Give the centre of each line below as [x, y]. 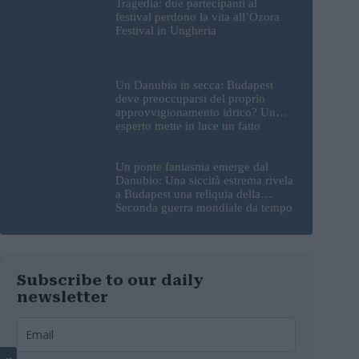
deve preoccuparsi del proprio [190, 98]
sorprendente [148, 139]
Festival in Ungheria [166, 30]
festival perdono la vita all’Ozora [198, 16]
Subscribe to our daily [111, 280]
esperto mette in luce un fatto [188, 125]
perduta [134, 222]
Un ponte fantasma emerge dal [192, 167]
